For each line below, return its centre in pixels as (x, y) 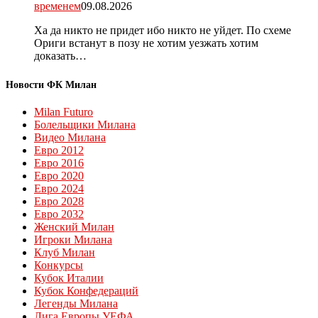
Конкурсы (59, 265)
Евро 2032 (59, 214)
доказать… (60, 56)
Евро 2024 (59, 188)
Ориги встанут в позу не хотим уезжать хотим (146, 43)
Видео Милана (70, 137)
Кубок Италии (69, 278)
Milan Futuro (64, 111)
